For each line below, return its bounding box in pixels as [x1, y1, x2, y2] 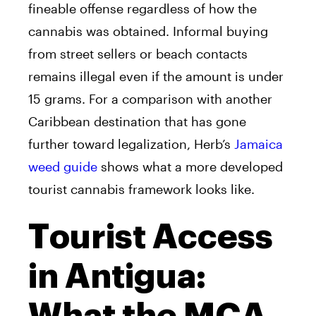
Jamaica [234, 136, 283, 152]
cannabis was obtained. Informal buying [28, 23, 268, 39]
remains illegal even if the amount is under [28, 68, 284, 85]
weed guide [28, 159, 97, 175]
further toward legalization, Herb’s [28, 136, 234, 152]
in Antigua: [28, 260, 206, 294]
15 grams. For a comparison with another [28, 91, 272, 107]
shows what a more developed [97, 159, 283, 175]
